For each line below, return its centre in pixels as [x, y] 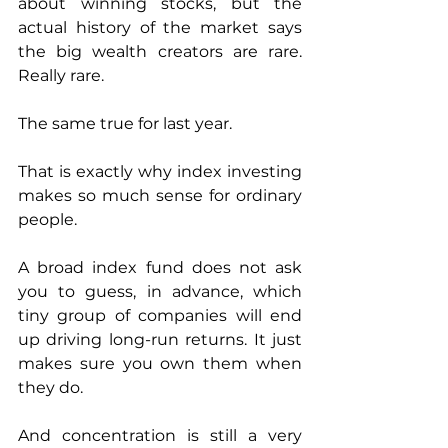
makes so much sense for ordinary [160, 196]
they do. [50, 388]
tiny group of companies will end [160, 316]
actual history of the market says [160, 28]
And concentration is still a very [160, 436]
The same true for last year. [127, 124]
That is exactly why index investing [160, 172]
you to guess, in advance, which [160, 292]
